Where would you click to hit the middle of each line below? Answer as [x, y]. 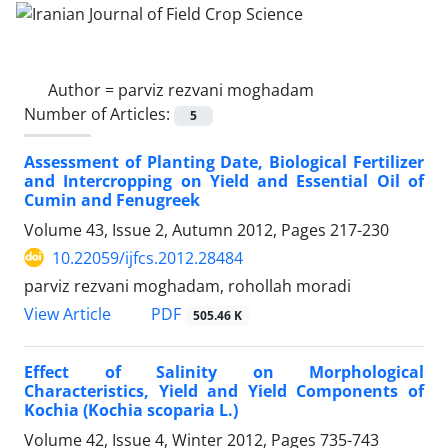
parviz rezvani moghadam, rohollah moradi [187, 285]
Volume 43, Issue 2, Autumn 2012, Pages [177, 229]
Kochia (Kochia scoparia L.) [131, 410]
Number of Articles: [99, 113]
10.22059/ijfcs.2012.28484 [147, 257]
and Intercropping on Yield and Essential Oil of [224, 180]
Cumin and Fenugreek [112, 199]
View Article [67, 314]
